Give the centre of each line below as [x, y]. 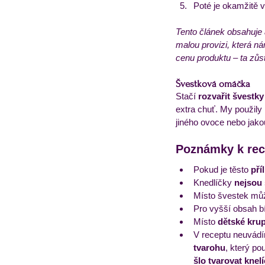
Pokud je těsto [222, 169]
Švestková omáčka [213, 84]
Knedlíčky [214, 182]
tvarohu [209, 248]
